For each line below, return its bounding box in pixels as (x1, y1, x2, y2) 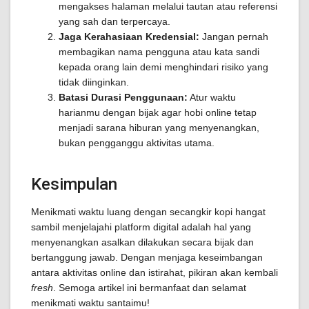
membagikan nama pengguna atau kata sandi (59, 46, 259, 57)
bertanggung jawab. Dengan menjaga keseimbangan (31, 252, 263, 263)
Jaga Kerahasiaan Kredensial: (59, 31, 199, 42)
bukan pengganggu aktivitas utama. (59, 137, 215, 148)
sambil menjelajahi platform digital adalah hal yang (31, 221, 251, 232)
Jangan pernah (199, 31, 268, 42)
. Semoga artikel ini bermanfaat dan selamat (53, 282, 246, 293)
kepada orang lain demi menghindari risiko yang (59, 61, 268, 72)
